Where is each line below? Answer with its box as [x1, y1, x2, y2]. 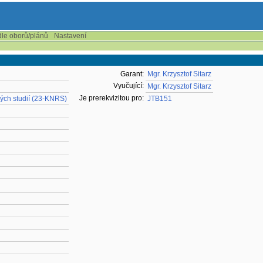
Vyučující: [113, 82, 144, 90]
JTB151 [147, 95, 172, 103]
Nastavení [54, 32, 86, 40]
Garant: [120, 70, 144, 78]
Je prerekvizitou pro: [79, 94, 144, 102]
